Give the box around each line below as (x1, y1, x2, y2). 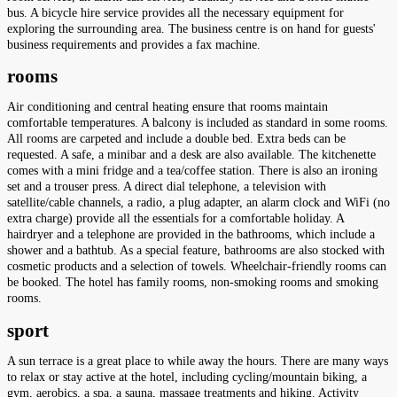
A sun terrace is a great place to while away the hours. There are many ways (7, 354, 388, 369)
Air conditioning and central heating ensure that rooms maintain (7, 100, 328, 114)
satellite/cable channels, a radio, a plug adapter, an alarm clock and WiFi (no (7, 196, 390, 210)
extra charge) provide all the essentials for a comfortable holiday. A (7, 212, 344, 226)
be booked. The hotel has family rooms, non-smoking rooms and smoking (7, 276, 378, 290)
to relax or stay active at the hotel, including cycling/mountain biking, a (7, 370, 367, 385)
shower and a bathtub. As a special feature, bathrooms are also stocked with (7, 244, 385, 258)
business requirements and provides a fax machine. (7, 37, 261, 51)
